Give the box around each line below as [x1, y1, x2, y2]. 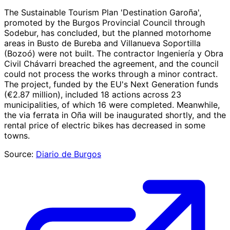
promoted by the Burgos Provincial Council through [4, 17, 205, 28]
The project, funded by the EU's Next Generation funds [4, 79, 218, 89]
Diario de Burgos [36, 148, 101, 159]
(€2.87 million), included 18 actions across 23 [4, 89, 181, 100]
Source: [4, 148, 33, 159]
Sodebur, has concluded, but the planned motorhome [4, 27, 211, 38]
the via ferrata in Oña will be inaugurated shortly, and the [4, 109, 226, 120]
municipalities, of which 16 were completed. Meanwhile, [4, 99, 220, 110]
